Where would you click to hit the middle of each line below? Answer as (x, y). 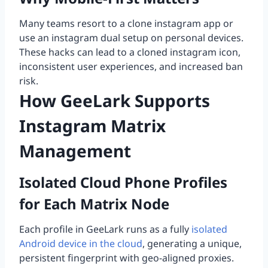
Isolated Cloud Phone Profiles (123, 182)
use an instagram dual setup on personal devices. (131, 38)
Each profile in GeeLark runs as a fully (104, 229)
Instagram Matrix (92, 126)
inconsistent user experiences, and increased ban (131, 67)
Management (75, 151)
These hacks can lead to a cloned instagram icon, (130, 52)
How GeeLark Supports (115, 101)
